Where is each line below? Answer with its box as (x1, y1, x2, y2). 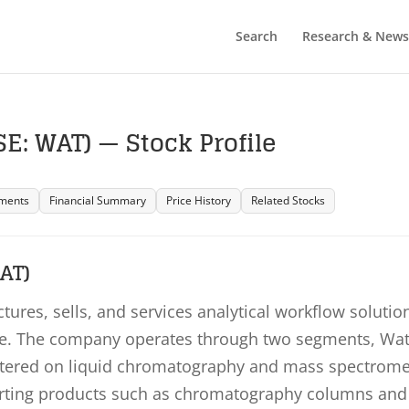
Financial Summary (49, 193, 147, 208)
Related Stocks (251, 193, 326, 208)
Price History (166, 193, 232, 208)
